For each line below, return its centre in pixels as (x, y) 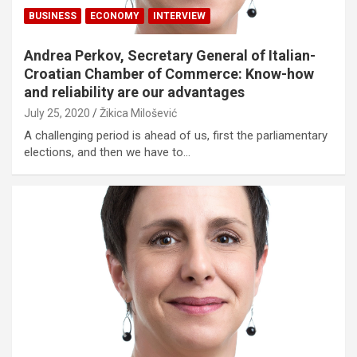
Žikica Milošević (138, 114)
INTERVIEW (179, 16)
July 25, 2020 (57, 114)
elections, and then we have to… (107, 153)
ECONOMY (115, 16)
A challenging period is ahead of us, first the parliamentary (176, 136)
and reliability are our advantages (134, 92)
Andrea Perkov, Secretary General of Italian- (170, 56)
